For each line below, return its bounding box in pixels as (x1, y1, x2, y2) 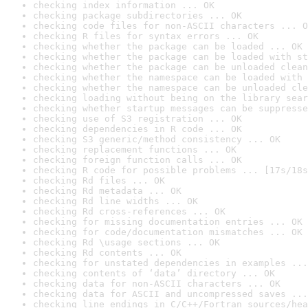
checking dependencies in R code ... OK (33, 124, 242, 134)
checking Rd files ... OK (33, 175, 165, 186)
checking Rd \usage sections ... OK (33, 237, 220, 247)
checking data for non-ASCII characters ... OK (33, 278, 280, 289)
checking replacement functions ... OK (33, 144, 236, 155)
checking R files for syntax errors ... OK (33, 31, 258, 41)
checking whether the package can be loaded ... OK (33, 41, 302, 52)
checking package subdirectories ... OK (33, 10, 242, 21)
